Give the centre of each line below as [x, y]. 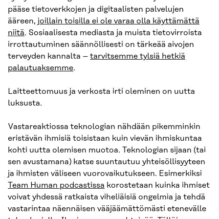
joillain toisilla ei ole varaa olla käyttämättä [119, 21]
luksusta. [25, 103]
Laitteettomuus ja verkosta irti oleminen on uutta [101, 92]
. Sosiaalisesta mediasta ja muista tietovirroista [113, 33]
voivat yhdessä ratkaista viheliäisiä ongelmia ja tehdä [107, 197]
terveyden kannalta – [49, 56]
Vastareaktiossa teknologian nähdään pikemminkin [104, 127]
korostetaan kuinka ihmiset [157, 186]
